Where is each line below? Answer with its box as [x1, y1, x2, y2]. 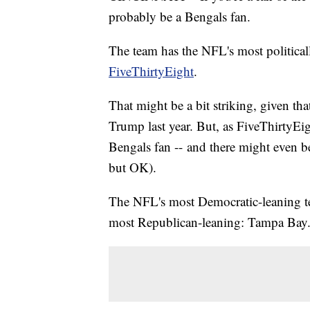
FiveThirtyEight [109, 62, 194, 80]
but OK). [109, 158, 156, 176]
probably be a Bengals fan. [109, 8, 250, 26]
